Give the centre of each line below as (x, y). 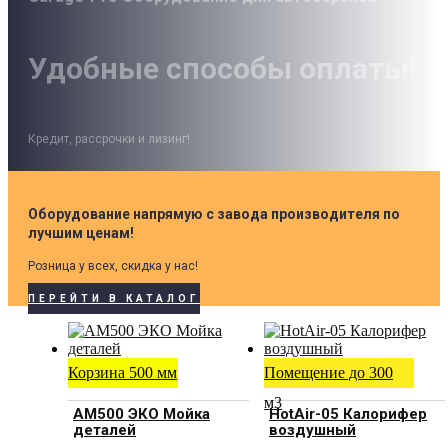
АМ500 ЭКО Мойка (141, 414)
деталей (104, 430)
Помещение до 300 (329, 372)
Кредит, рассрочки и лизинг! (109, 138)
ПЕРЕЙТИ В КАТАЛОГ (114, 298)
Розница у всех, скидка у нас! (113, 265)
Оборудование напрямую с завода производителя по (214, 213)
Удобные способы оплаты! (222, 68)
